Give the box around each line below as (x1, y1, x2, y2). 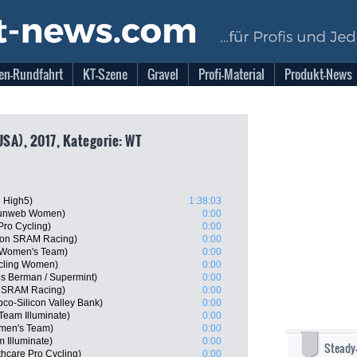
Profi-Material (198, 65, 265, 84)
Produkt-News (284, 65, 352, 84)
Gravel (147, 65, 178, 84)
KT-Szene (83, 65, 127, 84)
